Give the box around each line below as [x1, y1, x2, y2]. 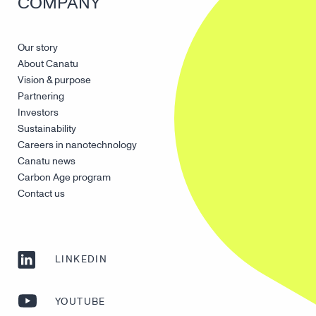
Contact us [18, 187, 65, 201]
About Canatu [18, 57, 78, 71]
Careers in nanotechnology [18, 138, 137, 152]
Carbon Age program [18, 171, 111, 185]
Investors [18, 106, 59, 120]
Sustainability [18, 122, 76, 136]
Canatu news [18, 154, 75, 169]
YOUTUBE [55, 295, 106, 309]
